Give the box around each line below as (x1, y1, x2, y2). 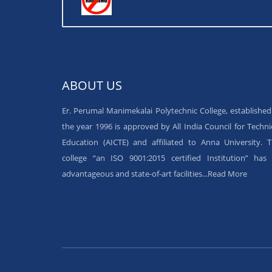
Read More (208, 168, 247, 180)
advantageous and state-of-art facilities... (62, 168, 208, 180)
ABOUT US (62, 77, 122, 94)
